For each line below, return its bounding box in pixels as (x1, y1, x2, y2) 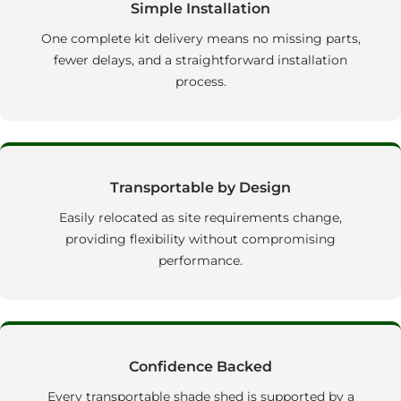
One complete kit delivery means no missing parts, (40, 30, 361, 47)
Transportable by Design (110, 178, 291, 197)
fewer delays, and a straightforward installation (54, 52, 347, 69)
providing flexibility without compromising (65, 231, 336, 248)
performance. (158, 252, 243, 269)
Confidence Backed (129, 357, 272, 376)
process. (175, 73, 226, 90)
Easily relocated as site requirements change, (59, 209, 342, 226)
